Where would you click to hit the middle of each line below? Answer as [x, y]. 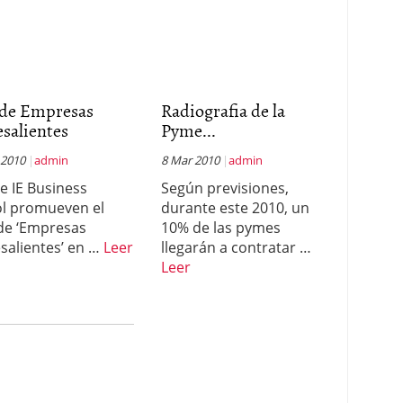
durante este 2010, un [235, 208]
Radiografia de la [223, 110]
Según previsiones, [224, 188]
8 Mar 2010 [190, 160]
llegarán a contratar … [236, 247]
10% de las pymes [220, 228]
